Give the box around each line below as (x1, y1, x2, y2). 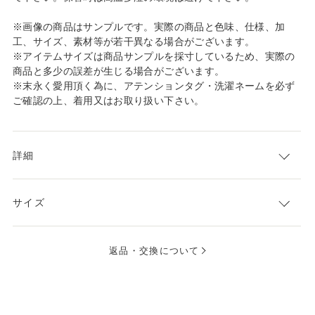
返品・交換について (109, 244, 200, 256)
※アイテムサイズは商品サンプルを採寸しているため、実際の (12, 50, 295, 63)
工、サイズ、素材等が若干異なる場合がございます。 (12, 35, 255, 49)
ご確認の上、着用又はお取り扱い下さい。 (12, 94, 205, 108)
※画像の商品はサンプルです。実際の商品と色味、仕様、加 (12, 20, 285, 34)
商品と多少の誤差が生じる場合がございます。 (12, 65, 225, 78)
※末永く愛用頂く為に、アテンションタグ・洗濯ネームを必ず (12, 79, 295, 93)
